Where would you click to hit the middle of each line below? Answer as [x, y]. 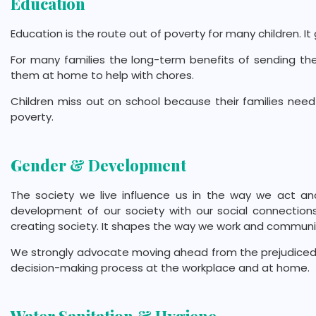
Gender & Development [98, 165]
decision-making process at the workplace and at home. [160, 268]
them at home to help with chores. [102, 75]
